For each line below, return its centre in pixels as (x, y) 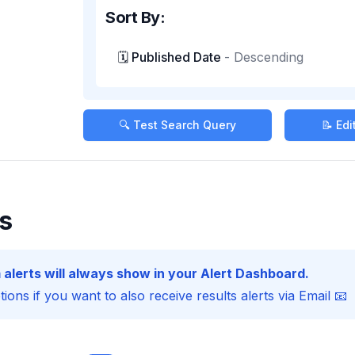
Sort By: (136, 17)
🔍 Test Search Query (177, 125)
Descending (269, 57)
